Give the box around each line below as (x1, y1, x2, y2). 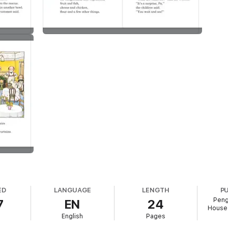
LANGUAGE (54, 186, 91, 194)
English (62, 213, 83, 220)
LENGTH (141, 186, 169, 194)
